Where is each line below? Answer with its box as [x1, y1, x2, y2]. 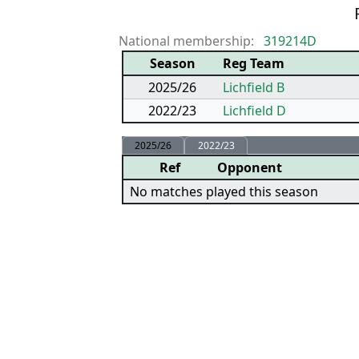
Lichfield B [223, 79, 284, 96]
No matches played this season [130, 183, 318, 201]
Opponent [217, 159, 282, 177]
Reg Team [223, 54, 284, 72]
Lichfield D [223, 102, 286, 119]
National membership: [119, 32, 254, 50]
